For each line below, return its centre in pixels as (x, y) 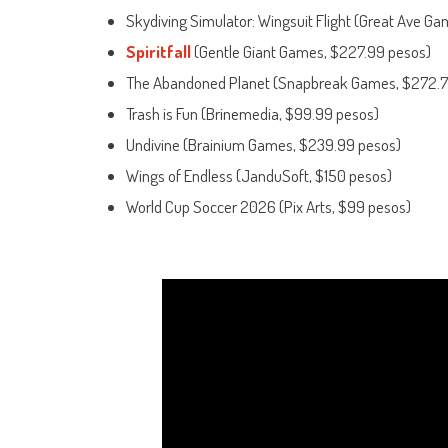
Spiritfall (158, 52)
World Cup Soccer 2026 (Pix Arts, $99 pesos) (268, 207)
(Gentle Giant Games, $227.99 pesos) (311, 52)
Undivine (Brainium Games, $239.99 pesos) (263, 145)
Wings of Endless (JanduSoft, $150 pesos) (259, 176)
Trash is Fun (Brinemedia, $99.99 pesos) (252, 114)
